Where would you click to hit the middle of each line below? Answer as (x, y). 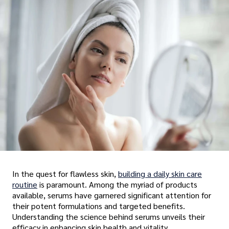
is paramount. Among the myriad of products (117, 185)
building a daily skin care (160, 174)
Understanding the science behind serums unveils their (109, 217)
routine (25, 185)
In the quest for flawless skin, (65, 174)
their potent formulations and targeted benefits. (99, 206)
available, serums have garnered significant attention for (112, 195)
